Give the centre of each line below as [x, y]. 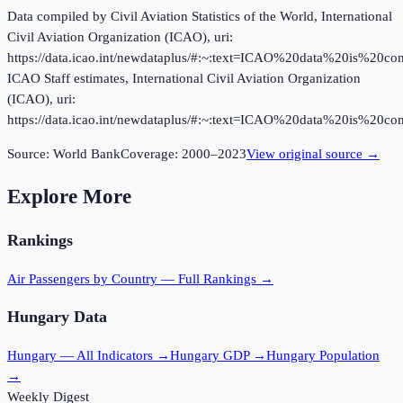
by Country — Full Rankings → [182, 278]
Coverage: [151, 154]
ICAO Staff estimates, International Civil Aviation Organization [184, 79]
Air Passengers [49, 278]
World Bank [87, 154]
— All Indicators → [113, 355]
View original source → [313, 154]
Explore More [69, 196]
